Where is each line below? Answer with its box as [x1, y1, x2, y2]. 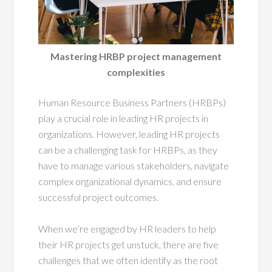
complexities [107, 66, 165, 78]
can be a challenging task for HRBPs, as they [38, 144, 218, 156]
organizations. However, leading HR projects [38, 128, 220, 140]
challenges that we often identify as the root [38, 254, 219, 267]
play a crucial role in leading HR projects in [38, 112, 209, 124]
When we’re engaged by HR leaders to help [38, 223, 217, 235]
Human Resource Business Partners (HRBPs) [38, 97, 226, 109]
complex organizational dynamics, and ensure [38, 175, 222, 188]
